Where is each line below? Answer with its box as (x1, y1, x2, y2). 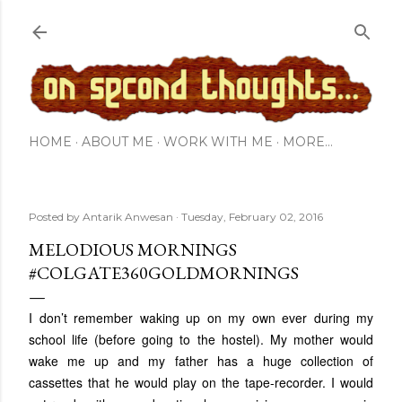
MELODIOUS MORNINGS (29, 238, 237, 262)
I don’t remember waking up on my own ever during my (29, 309, 373, 328)
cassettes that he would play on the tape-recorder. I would (29, 373, 373, 392)
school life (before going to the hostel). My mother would (29, 330, 373, 349)
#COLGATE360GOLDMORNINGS (29, 261, 299, 285)
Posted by (29, 210, 83, 224)
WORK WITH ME (163, 134, 273, 151)
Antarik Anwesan (83, 210, 173, 224)
